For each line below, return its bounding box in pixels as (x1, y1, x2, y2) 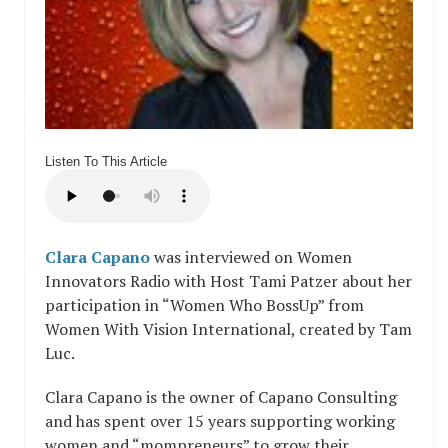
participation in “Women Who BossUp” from (45, 294, 364, 317)
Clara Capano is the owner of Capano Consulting (45, 386, 397, 409)
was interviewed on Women (154, 246, 352, 269)
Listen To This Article (45, 154, 167, 170)
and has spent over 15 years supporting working (45, 410, 395, 433)
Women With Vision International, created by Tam (45, 318, 412, 341)
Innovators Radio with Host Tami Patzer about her (45, 270, 412, 293)
